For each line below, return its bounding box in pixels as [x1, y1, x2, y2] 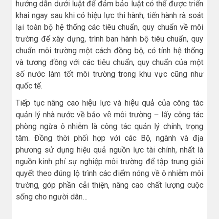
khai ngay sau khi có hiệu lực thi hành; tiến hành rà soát [16, 11, 203, 21]
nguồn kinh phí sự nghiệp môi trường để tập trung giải [16, 157, 203, 167]
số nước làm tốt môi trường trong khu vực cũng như [16, 69, 203, 79]
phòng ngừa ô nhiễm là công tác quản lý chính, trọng [16, 122, 203, 131]
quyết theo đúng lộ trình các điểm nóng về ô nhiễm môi [16, 169, 203, 178]
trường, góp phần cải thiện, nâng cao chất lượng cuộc [16, 180, 203, 190]
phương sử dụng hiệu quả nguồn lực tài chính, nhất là [16, 145, 203, 155]
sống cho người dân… [16, 192, 88, 202]
